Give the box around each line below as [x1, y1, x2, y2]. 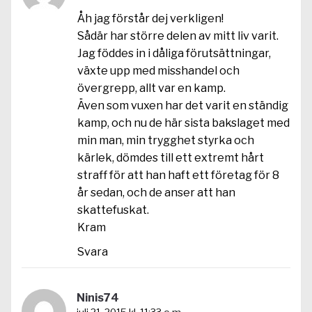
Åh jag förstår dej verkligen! [77, 11, 224, 25]
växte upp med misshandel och [77, 63, 240, 77]
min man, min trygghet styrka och [77, 133, 254, 147]
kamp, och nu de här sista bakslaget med [77, 116, 290, 130]
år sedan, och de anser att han [77, 185, 235, 199]
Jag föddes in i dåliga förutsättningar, [77, 46, 271, 60]
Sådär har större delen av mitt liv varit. [77, 29, 279, 42]
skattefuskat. [77, 203, 149, 217]
